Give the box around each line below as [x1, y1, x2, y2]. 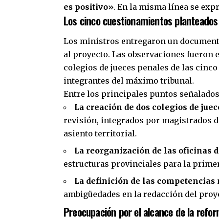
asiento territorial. [64, 128, 137, 138]
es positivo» [64, 2, 113, 12]
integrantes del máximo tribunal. [64, 75, 194, 86]
